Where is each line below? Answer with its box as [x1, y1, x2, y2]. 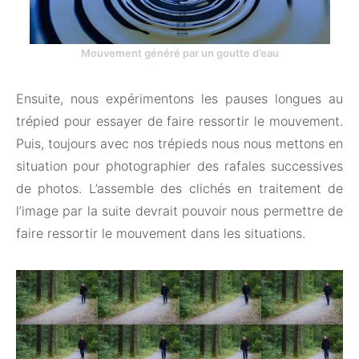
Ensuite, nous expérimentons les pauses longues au [16, 90, 343, 107]
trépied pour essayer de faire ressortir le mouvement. [16, 112, 343, 129]
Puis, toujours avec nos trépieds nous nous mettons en [16, 135, 343, 151]
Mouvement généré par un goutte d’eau [80, 46, 279, 59]
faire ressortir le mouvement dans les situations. [16, 224, 305, 241]
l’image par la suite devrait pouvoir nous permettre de [16, 202, 343, 219]
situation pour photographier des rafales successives [16, 157, 343, 174]
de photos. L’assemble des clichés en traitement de [16, 179, 343, 196]
